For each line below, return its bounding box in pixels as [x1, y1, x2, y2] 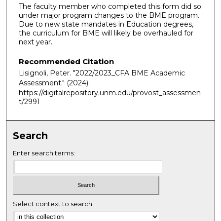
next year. [19, 37, 52, 46]
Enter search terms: [13, 149, 75, 157]
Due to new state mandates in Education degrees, [19, 19, 193, 29]
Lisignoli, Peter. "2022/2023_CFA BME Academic [19, 69, 185, 78]
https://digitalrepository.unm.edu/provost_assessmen [19, 88, 201, 98]
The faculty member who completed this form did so [19, 1, 201, 11]
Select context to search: [13, 199, 94, 208]
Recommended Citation [19, 57, 114, 67]
